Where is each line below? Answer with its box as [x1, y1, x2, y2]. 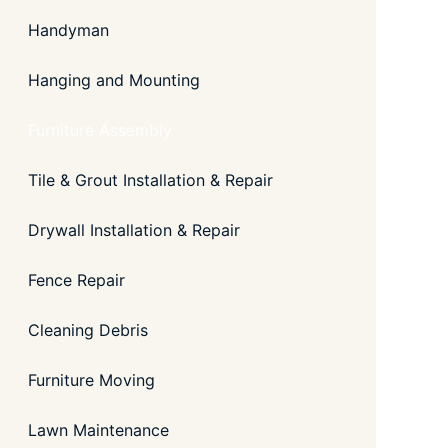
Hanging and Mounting [28, 70, 200, 90]
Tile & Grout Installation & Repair [28, 170, 273, 190]
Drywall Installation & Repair [28, 220, 240, 240]
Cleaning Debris [28, 320, 148, 340]
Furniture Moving [28, 370, 155, 390]
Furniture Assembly [28, 120, 172, 140]
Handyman [28, 20, 109, 40]
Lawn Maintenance [28, 420, 169, 440]
